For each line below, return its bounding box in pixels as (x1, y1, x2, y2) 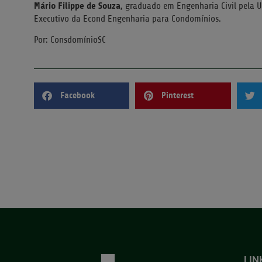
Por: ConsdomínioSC (34, 35, 106, 46)
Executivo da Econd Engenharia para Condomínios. (34, 13, 221, 24)
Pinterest (161, 90, 194, 101)
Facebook (60, 90, 95, 101)
